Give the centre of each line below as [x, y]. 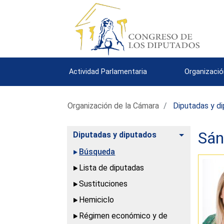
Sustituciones [103, 183]
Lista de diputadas [112, 167]
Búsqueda [97, 151]
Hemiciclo [97, 199]
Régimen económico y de [123, 215]
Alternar [199, 134]
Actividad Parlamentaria [108, 71]
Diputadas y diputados [115, 134]
